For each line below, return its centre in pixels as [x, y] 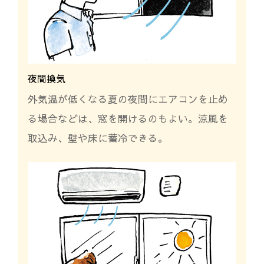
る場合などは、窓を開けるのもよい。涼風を [128, 119]
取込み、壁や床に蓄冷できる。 [98, 138]
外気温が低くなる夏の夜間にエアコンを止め [128, 99]
